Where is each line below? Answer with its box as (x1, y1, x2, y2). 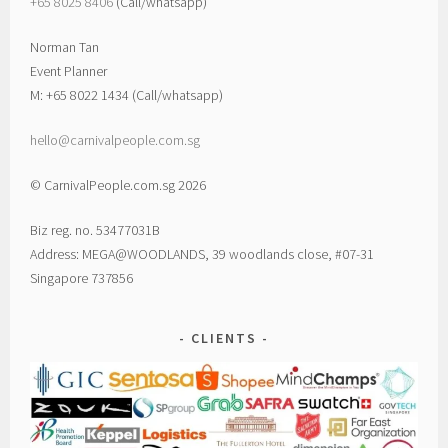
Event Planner (30, 61, 108, 80)
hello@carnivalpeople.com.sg (30, 130, 201, 149)
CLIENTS (191, 328, 257, 347)
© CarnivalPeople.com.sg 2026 (30, 175, 207, 194)
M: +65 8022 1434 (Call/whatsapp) (30, 85, 224, 104)
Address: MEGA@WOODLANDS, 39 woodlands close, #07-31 (30, 244, 375, 263)
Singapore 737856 (30, 268, 134, 287)
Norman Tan (30, 37, 100, 56)
